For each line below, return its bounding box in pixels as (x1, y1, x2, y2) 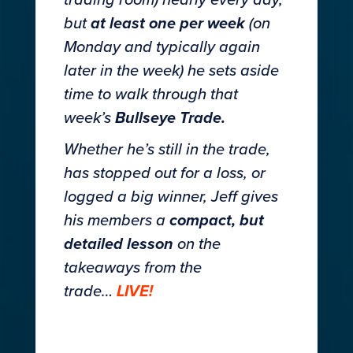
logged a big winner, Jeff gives (64, 188, 279, 207)
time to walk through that (64, 85, 239, 105)
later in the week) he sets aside (64, 61, 280, 81)
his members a (64, 211, 166, 231)
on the (177, 235, 221, 255)
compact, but (169, 211, 265, 231)
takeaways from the (64, 258, 203, 278)
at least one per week (91, 14, 246, 34)
